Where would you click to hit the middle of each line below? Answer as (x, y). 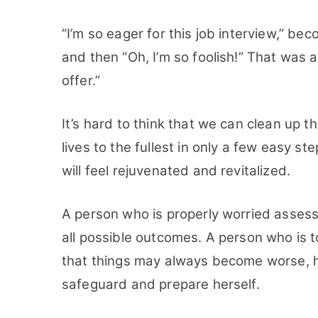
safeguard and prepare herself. (161, 284)
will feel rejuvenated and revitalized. (176, 171)
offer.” (81, 81)
